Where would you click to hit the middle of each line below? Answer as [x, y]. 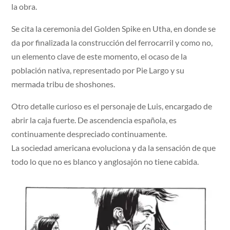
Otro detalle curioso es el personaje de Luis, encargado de [112, 106]
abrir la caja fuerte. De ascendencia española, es [94, 120]
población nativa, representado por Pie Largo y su [98, 70]
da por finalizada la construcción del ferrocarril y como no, [112, 42]
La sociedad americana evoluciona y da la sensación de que [114, 147]
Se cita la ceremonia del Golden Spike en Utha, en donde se [114, 28]
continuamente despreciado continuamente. [89, 133]
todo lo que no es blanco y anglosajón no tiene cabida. [105, 161]
